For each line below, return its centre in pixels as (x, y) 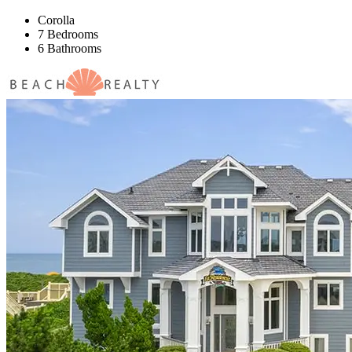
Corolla (56, 20)
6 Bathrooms (70, 48)
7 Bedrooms (68, 34)
